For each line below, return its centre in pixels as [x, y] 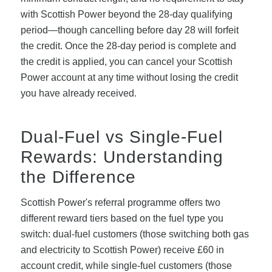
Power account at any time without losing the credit [129, 77]
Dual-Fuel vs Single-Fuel [121, 137]
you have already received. [78, 93]
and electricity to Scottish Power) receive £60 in [122, 250]
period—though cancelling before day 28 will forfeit [129, 30]
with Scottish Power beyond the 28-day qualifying [126, 14]
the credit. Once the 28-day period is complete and [128, 46]
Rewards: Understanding [122, 157]
